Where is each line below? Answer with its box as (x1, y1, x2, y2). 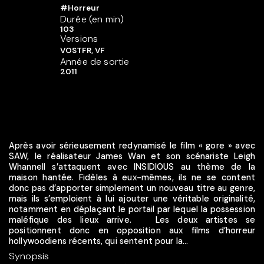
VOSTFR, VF (60, 45, 105, 56)
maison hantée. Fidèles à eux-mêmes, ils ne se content (9, 171, 255, 183)
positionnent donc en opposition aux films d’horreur (9, 225, 255, 236)
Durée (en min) (60, 13, 124, 26)
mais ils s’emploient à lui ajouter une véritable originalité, (9, 193, 255, 204)
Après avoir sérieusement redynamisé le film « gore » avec (9, 140, 255, 151)
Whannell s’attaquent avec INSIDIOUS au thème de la (9, 161, 255, 172)
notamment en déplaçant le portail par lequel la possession (9, 203, 255, 214)
